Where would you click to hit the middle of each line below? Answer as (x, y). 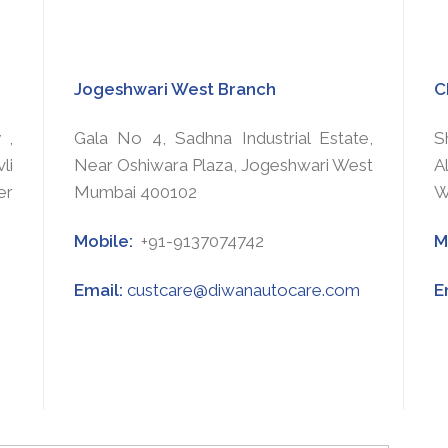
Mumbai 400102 (135, 191)
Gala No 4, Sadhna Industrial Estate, (223, 137)
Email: (100, 289)
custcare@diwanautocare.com (243, 289)
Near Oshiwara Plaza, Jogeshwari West (223, 164)
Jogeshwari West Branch (174, 88)
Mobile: (105, 240)
